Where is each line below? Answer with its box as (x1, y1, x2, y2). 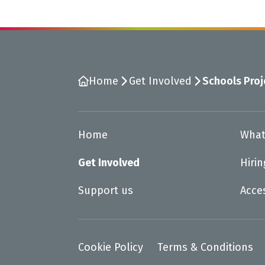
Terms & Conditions (157, 241, 253, 254)
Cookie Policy (78, 241, 143, 254)
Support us (78, 184, 133, 198)
